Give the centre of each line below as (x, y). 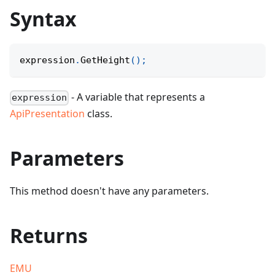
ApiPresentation (47, 114)
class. (99, 114)
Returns (49, 236)
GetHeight (105, 60)
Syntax (43, 19)
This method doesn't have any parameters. (109, 191)
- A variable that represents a (137, 97)
